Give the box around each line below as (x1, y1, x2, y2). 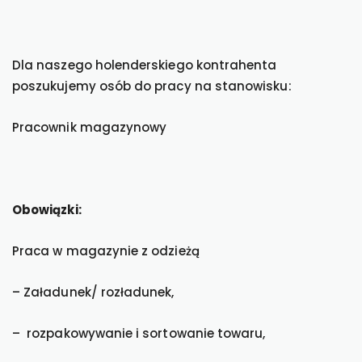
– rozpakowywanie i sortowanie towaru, (12, 325, 266, 342)
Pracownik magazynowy (12, 119, 167, 136)
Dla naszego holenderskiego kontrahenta (12, 57, 277, 74)
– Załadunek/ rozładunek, (12, 284, 175, 301)
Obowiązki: (12, 201, 82, 218)
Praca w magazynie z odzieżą (12, 242, 200, 259)
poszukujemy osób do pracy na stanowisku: (12, 78, 292, 95)
